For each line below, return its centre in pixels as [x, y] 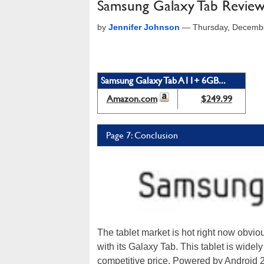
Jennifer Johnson [144, 27]
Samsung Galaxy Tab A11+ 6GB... [163, 80]
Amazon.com [132, 99]
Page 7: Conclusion [142, 135]
